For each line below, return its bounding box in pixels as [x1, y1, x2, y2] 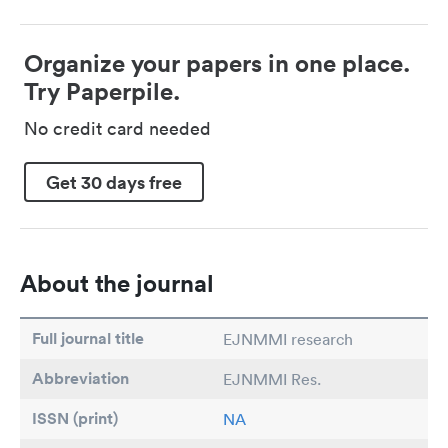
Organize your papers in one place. [24, 48, 410, 79]
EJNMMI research [223, 329, 353, 350]
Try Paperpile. [24, 76, 180, 107]
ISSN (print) [32, 408, 118, 430]
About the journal [20, 268, 214, 299]
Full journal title [32, 328, 144, 350]
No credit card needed [24, 117, 211, 141]
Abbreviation [32, 368, 129, 390]
